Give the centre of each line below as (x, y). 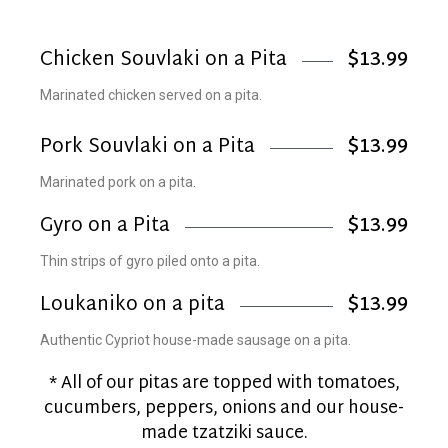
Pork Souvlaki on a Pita (147, 147)
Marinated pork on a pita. (118, 182)
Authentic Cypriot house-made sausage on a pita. (195, 340)
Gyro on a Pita (105, 226)
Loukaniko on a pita (132, 305)
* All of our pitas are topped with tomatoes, (224, 383)
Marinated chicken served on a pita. (151, 95)
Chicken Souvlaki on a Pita (163, 60)
